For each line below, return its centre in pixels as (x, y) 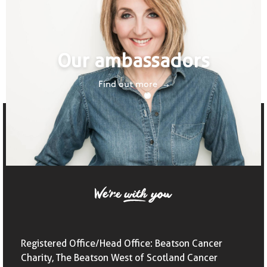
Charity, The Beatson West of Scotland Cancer (119, 258)
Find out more (128, 85)
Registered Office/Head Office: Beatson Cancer (122, 243)
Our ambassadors (133, 60)
